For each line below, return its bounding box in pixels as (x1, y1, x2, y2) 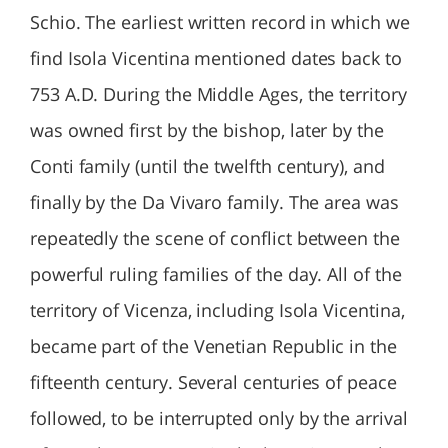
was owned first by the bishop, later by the (30, 118, 384, 142)
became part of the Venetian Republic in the (30, 334, 397, 358)
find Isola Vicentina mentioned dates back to (30, 46, 402, 70)
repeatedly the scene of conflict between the (30, 226, 400, 250)
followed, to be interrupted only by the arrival (30, 406, 408, 430)
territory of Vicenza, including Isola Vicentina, (30, 298, 405, 322)
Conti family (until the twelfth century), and (30, 154, 385, 178)
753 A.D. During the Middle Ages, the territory (30, 82, 407, 106)
